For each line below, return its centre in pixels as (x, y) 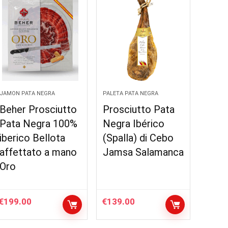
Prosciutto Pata (138, 109)
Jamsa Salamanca (143, 152)
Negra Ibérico (133, 124)
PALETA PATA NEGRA (130, 93)
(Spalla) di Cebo (138, 138)
